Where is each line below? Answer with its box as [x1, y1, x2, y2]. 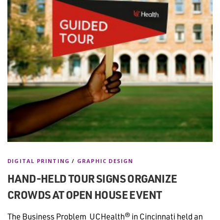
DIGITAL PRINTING [7, 157, 70, 165]
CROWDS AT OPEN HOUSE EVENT [7, 187, 162, 202]
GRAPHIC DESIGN [77, 157, 134, 165]
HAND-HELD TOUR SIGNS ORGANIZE [7, 171, 177, 186]
